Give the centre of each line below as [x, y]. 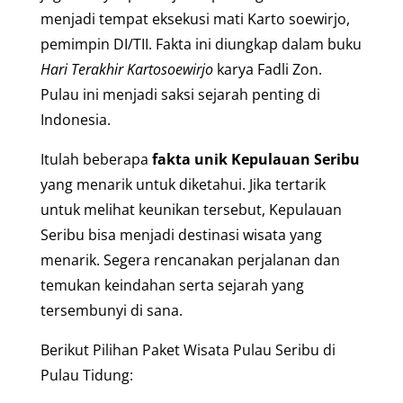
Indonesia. [75, 119]
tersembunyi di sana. [111, 310]
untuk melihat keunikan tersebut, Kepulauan [191, 209]
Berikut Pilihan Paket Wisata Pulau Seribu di [188, 349]
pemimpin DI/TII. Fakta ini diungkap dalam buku [201, 44]
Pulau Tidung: [86, 375]
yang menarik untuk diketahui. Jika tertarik [183, 184]
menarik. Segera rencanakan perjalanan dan [190, 260]
